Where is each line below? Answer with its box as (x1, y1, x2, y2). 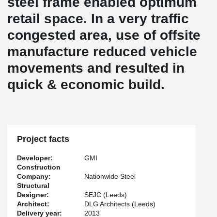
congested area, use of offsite (7, 28, 201, 43)
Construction (17, 163, 61, 171)
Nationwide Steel (84, 172, 136, 180)
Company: (17, 172, 51, 180)
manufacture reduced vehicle (7, 44, 197, 59)
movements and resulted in (7, 61, 185, 76)
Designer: (17, 191, 49, 199)
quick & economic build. (7, 77, 165, 92)
